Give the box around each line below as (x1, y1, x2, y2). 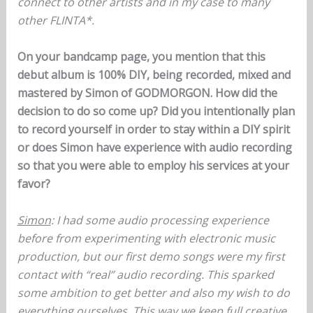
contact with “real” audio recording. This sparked (17, 266, 274, 282)
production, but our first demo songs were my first (17, 248, 285, 264)
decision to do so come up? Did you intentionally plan (17, 103, 295, 119)
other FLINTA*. (17, 13, 94, 29)
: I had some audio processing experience (50, 212, 269, 228)
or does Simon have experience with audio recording (17, 139, 292, 155)
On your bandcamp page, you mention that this (17, 48, 265, 64)
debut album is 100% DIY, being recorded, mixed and (17, 66, 291, 82)
